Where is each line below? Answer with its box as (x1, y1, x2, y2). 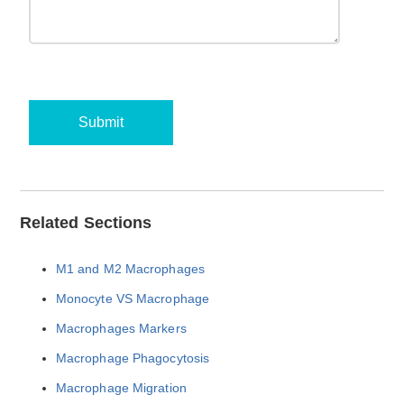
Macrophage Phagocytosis (55, 350, 210, 365)
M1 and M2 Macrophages (55, 261, 205, 276)
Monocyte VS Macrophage (55, 290, 210, 306)
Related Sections (19, 213, 152, 232)
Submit (78, 115, 124, 131)
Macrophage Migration (55, 380, 187, 395)
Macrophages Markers (55, 320, 187, 335)
